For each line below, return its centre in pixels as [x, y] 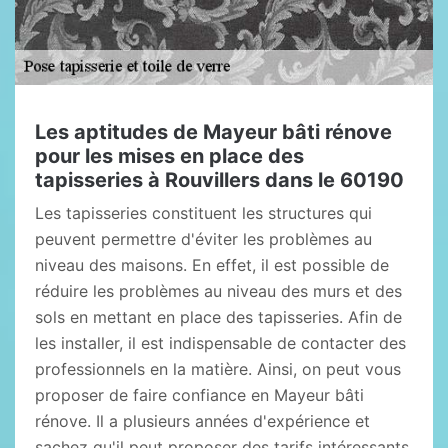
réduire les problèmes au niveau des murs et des [218, 291]
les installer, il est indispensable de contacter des [220, 343]
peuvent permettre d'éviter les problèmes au [203, 239]
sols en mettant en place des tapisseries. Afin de [218, 317]
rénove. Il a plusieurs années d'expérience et [202, 421]
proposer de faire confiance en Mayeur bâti [199, 395]
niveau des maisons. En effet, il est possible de [212, 265]
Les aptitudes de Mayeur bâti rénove [213, 132]
